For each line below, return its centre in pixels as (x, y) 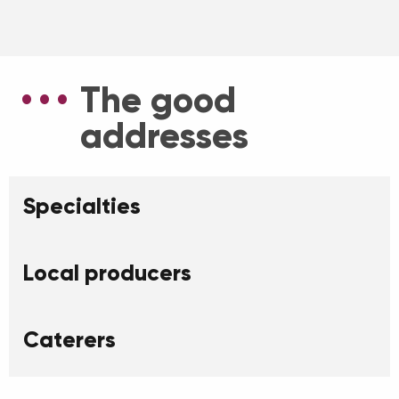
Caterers (69, 340)
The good (158, 101)
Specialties (82, 207)
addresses (164, 136)
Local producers (107, 273)
